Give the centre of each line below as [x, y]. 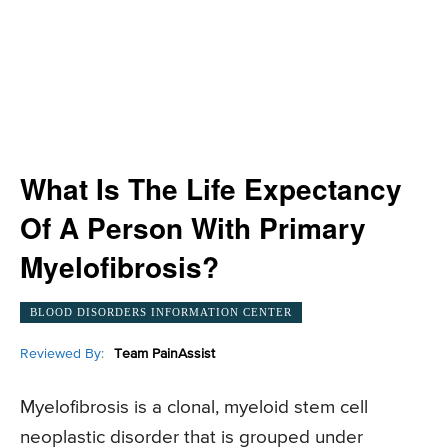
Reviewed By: [62, 353]
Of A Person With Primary [193, 227]
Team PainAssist [164, 353]
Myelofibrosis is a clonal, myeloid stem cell [194, 408]
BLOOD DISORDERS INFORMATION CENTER [161, 311]
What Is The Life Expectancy [211, 188]
